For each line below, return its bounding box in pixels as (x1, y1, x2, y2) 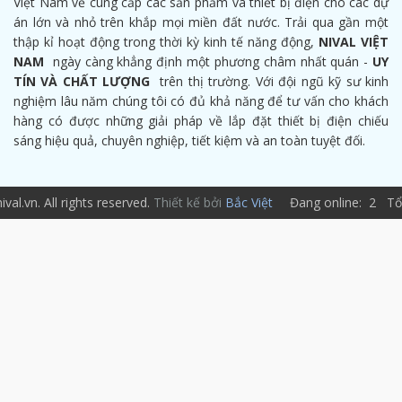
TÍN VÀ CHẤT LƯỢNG (13, 73, 151, 90)
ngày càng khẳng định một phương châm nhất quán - (44, 53, 372, 70)
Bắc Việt (224, 194, 273, 211)
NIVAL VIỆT (319, 33, 389, 50)
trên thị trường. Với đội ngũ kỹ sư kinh (150, 73, 389, 90)
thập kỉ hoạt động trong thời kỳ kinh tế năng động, (13, 33, 319, 50)
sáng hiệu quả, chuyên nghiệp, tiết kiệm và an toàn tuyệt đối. (13, 132, 365, 149)
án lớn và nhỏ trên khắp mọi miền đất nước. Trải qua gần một (13, 13, 389, 31)
